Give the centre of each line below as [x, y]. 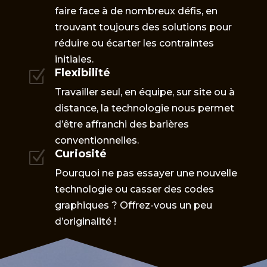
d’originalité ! [85, 222]
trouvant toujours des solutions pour [143, 27]
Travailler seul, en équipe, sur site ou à [145, 92]
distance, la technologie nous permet [144, 108]
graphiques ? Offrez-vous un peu [133, 206]
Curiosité [80, 154]
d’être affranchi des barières [122, 125]
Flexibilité [82, 73]
